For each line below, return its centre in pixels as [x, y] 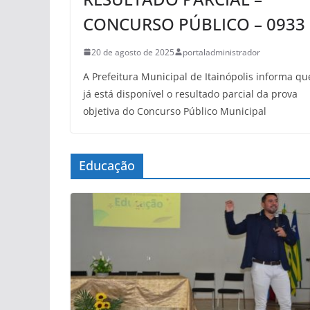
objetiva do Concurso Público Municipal [175, 111]
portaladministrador [221, 52]
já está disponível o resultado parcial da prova [190, 93]
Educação [107, 165]
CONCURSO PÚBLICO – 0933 [194, 24]
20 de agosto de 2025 [133, 52]
